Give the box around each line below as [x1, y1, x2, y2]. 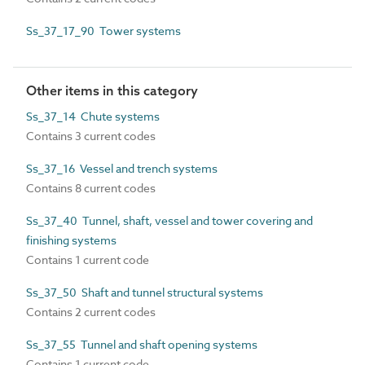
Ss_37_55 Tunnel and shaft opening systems [26, 336, 257, 352]
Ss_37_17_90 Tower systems [26, 23, 181, 38]
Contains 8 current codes [26, 180, 156, 196]
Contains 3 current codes [26, 128, 156, 143]
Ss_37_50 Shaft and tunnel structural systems [26, 284, 263, 300]
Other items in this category [26, 82, 198, 99]
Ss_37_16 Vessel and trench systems [26, 161, 218, 176]
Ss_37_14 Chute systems [26, 108, 160, 124]
